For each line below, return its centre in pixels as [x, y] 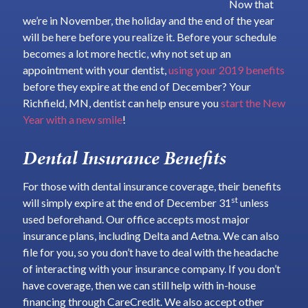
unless [253, 203]
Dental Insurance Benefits [124, 157]
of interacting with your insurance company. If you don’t [151, 269]
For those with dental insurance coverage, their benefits [152, 186]
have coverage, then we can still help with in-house [139, 285]
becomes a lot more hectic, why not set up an [126, 53]
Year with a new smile [72, 119]
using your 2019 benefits [226, 69]
